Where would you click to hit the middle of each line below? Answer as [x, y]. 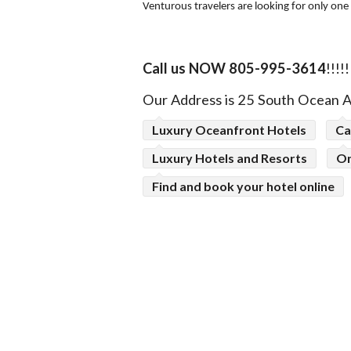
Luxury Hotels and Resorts [230, 157]
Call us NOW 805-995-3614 [234, 68]
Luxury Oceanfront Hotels [229, 129]
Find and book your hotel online [243, 186]
